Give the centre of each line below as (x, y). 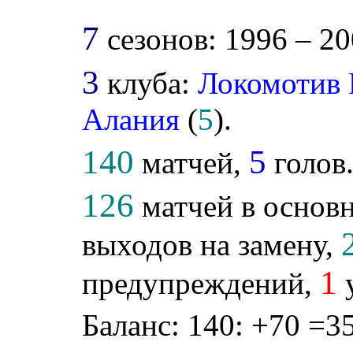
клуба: (149, 84)
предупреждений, (201, 284)
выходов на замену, (212, 245)
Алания (131, 120)
